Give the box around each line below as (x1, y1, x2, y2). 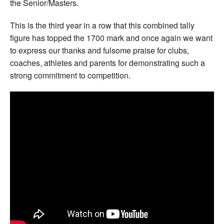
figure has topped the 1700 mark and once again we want (10, 31, 212, 43)
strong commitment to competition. (10, 69, 130, 81)
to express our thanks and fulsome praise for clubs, (10, 44, 189, 56)
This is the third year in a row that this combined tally (10, 19, 194, 31)
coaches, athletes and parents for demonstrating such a (10, 56, 205, 68)
